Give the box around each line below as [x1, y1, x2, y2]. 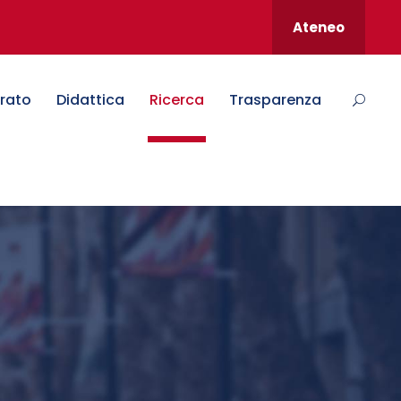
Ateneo [293, 18, 345, 37]
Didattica [56, 90, 124, 110]
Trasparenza [229, 90, 321, 110]
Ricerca [149, 90, 204, 110]
